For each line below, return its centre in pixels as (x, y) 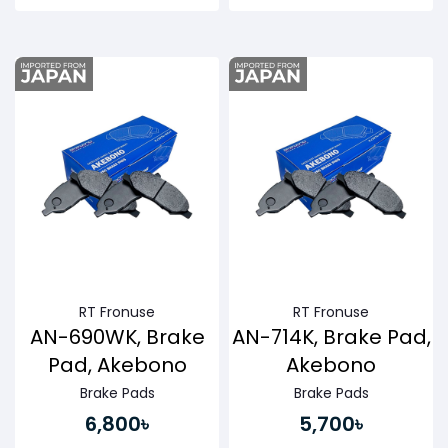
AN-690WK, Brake (117, 337)
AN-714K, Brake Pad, (331, 337)
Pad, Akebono (117, 365)
